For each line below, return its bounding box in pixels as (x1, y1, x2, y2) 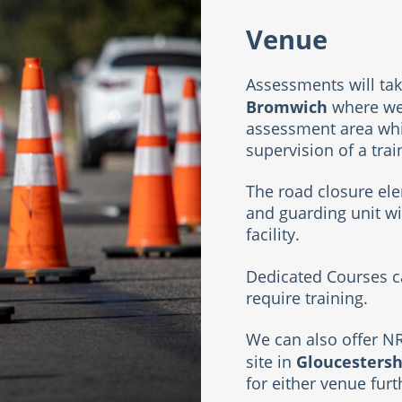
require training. (246, 287, 368, 309)
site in (246, 352, 296, 373)
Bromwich (246, 96, 328, 118)
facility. (246, 224, 300, 246)
